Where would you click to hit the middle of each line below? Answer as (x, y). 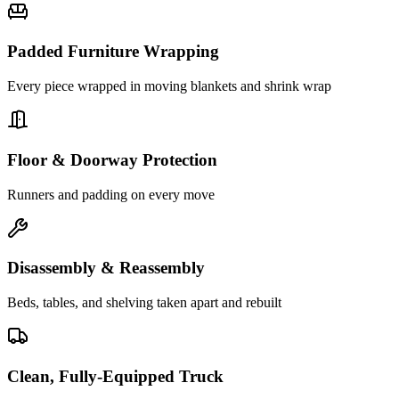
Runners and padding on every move (111, 194)
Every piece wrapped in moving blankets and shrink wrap (169, 86)
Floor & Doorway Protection (112, 159)
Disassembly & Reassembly (106, 268)
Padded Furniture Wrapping (113, 52)
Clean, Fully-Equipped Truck (115, 376)
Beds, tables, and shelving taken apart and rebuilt (144, 302)
